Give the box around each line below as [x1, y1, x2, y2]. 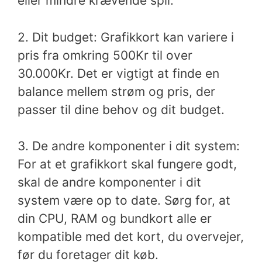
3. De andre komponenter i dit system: [18, 139, 240, 153]
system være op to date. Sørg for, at [18, 193, 230, 208]
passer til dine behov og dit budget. [18, 102, 225, 117]
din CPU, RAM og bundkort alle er [18, 211, 212, 226]
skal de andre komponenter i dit [18, 175, 201, 189]
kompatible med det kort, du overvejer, [18, 229, 244, 244]
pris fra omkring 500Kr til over [18, 47, 192, 63]
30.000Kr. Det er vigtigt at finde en [18, 65, 219, 81]
